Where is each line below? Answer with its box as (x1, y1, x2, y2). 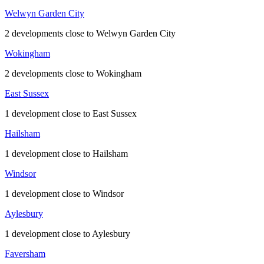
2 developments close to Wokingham (5, 68, 141, 79)
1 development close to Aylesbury (5, 229, 130, 239)
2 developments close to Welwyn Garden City (5, 28, 176, 39)
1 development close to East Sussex (5, 108, 137, 119)
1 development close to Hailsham (5, 148, 128, 159)
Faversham (5, 249, 45, 259)
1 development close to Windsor (5, 189, 124, 199)
